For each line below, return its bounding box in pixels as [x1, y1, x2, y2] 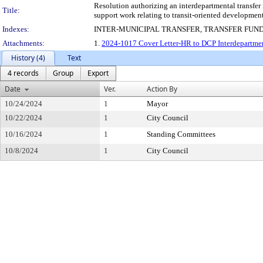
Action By [147, 84, 177, 94]
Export [87, 68, 109, 78]
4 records [8, 68, 39, 78]
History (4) [11, 53, 45, 63]
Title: [2, 6, 20, 15]
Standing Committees [147, 130, 215, 139]
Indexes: [2, 25, 29, 33]
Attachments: [2, 39, 45, 48]
